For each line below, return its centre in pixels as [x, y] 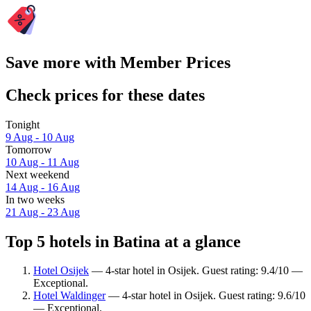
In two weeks [35, 199]
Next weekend [37, 174]
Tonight [23, 124]
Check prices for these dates [105, 95]
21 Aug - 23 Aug [43, 212]
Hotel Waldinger [69, 296]
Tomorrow [29, 149]
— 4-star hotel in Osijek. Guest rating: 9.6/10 [205, 296]
